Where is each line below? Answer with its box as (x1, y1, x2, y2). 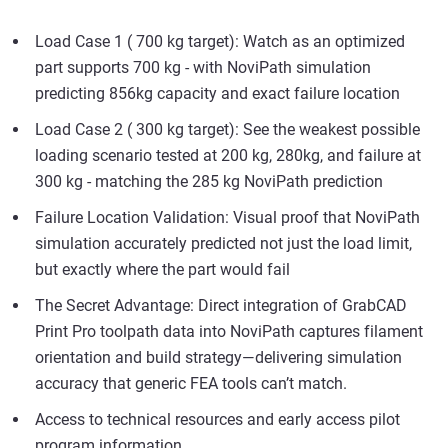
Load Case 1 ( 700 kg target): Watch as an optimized (35, 32, 405, 51)
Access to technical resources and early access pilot (35, 410, 400, 429)
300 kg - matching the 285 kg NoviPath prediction (35, 172, 383, 191)
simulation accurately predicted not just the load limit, (35, 234, 412, 253)
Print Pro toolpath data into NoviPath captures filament (35, 322, 423, 341)
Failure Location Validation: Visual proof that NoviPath (35, 208, 420, 227)
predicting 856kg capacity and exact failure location (35, 84, 400, 103)
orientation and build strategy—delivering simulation (35, 348, 402, 367)
